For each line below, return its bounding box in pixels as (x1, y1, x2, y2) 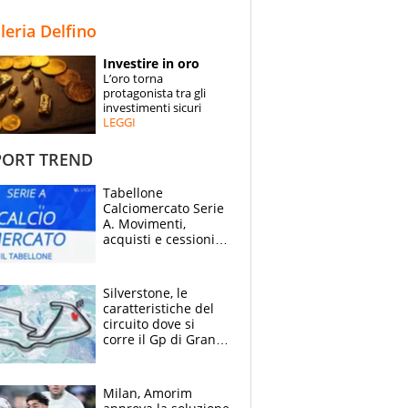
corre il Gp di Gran (103, 331, 216, 349)
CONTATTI (80, 124, 148, 142)
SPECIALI (80, 36, 138, 55)
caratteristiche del (103, 300, 214, 318)
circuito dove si (103, 315, 195, 333)
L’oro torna (103, 70, 163, 87)
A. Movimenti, (103, 215, 186, 233)
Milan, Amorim (103, 384, 192, 403)
